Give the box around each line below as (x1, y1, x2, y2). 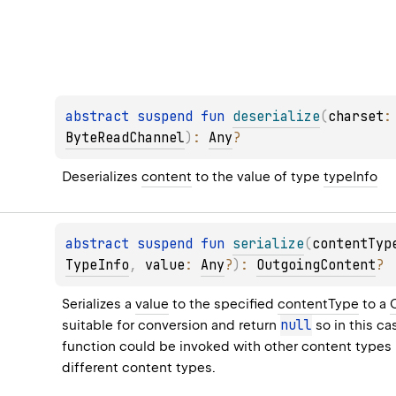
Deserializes (62, 169, 142, 186)
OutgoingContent (256, 256, 377, 275)
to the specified (169, 296, 278, 313)
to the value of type (192, 169, 324, 186)
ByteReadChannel (65, 129, 186, 148)
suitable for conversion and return (62, 317, 281, 334)
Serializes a (62, 296, 136, 313)
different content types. (62, 360, 217, 377)
